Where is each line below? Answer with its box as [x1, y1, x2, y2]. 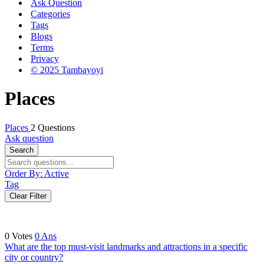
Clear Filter [9, 191, 47, 200]
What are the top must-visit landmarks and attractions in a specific [5, 241, 247, 252]
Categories [31, 9, 70, 19]
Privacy [31, 54, 59, 64]
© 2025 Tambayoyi [31, 65, 103, 75]
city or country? [5, 252, 63, 262]
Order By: [5, 168, 44, 179]
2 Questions [31, 122, 75, 133]
